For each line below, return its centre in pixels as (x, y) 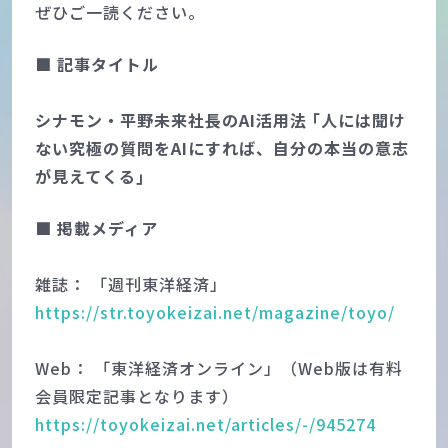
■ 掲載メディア (96, 227)
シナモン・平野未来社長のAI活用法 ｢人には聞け (220, 119)
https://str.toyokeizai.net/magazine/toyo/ (214, 311)
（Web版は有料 (341, 367)
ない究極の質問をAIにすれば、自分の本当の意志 (221, 147)
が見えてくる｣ (89, 175)
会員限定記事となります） (136, 395)
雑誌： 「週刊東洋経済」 (130, 283)
